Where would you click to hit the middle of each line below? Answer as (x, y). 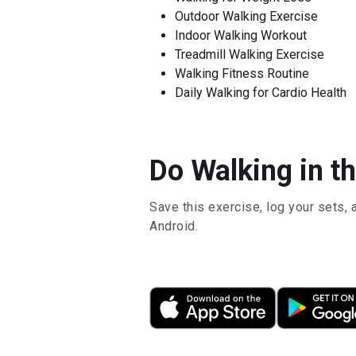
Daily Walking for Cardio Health (261, 93)
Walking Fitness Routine (242, 74)
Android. (174, 226)
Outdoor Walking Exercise (246, 16)
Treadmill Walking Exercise (250, 54)
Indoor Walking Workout (241, 35)
